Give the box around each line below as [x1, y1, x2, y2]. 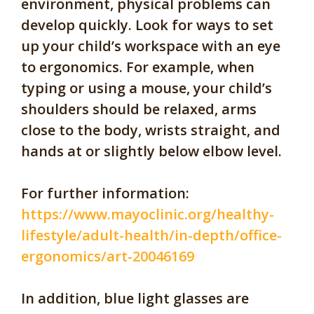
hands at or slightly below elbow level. [21, 141, 282, 161]
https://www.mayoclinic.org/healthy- [21, 204, 274, 224]
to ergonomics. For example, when [21, 57, 254, 76]
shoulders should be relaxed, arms [21, 99, 257, 118]
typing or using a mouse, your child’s [21, 78, 272, 97]
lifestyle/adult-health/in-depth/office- [21, 225, 282, 245]
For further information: [21, 183, 189, 203]
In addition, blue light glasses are [21, 288, 249, 308]
